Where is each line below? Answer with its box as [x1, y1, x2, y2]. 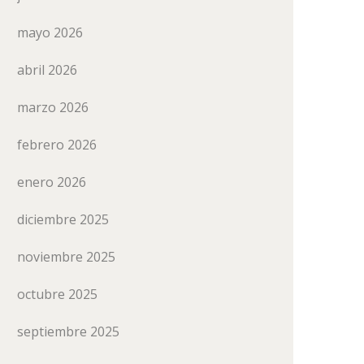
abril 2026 [17, 61, 77, 79]
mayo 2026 [17, 24, 83, 41]
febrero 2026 [17, 136, 97, 154]
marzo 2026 [17, 98, 89, 116]
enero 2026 [17, 173, 86, 191]
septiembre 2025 [17, 323, 119, 340]
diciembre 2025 [17, 210, 109, 228]
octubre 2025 [17, 285, 97, 303]
